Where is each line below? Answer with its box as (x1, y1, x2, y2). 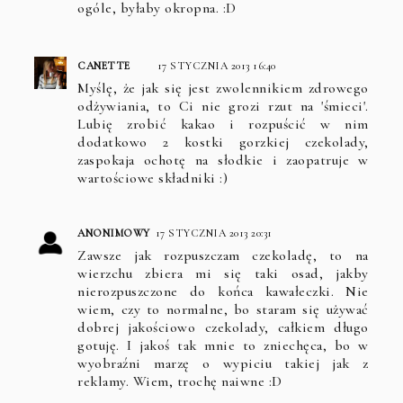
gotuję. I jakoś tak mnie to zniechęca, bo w (77, 336, 369, 354)
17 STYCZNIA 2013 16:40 (157, 58, 276, 72)
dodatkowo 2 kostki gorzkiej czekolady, (77, 132, 369, 151)
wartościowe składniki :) (77, 168, 228, 187)
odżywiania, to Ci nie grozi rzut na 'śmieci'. (77, 96, 369, 115)
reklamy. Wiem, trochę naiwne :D (77, 372, 282, 390)
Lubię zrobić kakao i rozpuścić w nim (77, 114, 369, 133)
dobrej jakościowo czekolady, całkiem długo (77, 318, 369, 336)
